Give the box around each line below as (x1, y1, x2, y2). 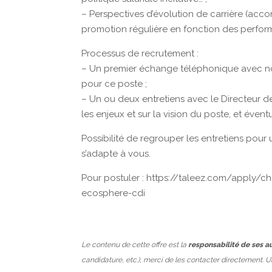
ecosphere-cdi (81, 188, 146, 199)
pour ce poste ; (81, 78, 148, 89)
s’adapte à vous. (81, 148, 151, 159)
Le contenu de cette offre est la (81, 240, 189, 249)
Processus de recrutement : (81, 48, 199, 59)
